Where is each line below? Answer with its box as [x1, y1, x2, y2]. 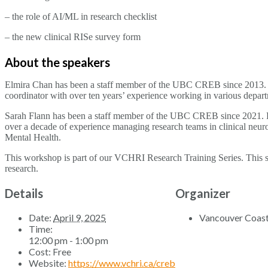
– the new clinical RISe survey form [5, 32, 141, 42]
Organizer [175, 185, 230, 200]
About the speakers [5, 55, 110, 70]
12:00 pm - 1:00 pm [29, 234, 108, 246]
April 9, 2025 [53, 211, 106, 223]
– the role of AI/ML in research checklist [5, 11, 157, 22]
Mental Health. [5, 132, 61, 143]
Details [5, 185, 43, 200]
